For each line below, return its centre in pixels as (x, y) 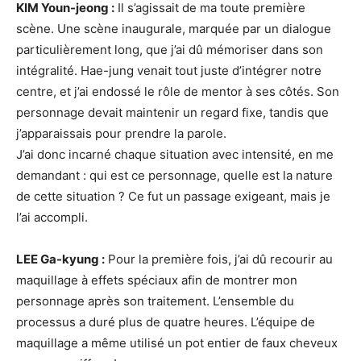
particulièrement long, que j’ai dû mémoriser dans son (170, 49)
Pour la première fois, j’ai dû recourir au (219, 259)
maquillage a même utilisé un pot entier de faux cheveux (177, 342)
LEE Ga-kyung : (60, 259)
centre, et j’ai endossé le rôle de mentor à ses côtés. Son (178, 91)
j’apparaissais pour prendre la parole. (121, 133)
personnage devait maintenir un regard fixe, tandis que (172, 112)
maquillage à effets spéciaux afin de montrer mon (157, 280)
